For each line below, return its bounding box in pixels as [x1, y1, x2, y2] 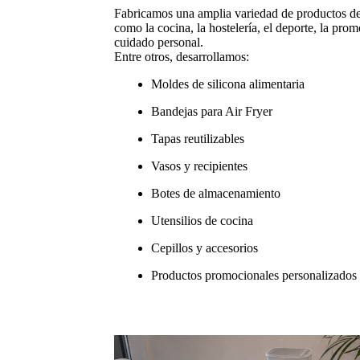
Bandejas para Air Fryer [151, 104, 272, 118]
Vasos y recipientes [151, 158, 247, 173]
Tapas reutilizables [151, 131, 244, 145]
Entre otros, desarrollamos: [114, 49, 249, 63]
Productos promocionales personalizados [151, 268, 357, 282]
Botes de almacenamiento [151, 186, 280, 200]
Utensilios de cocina [151, 213, 253, 227]
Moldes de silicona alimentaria [151, 76, 305, 91]
